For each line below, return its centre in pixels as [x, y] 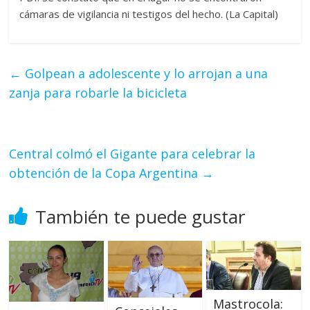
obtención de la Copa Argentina [106, 173]
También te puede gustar [140, 217]
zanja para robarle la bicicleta [98, 93]
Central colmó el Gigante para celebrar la [133, 154]
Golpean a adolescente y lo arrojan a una [145, 74]
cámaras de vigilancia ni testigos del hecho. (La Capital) [149, 14]
